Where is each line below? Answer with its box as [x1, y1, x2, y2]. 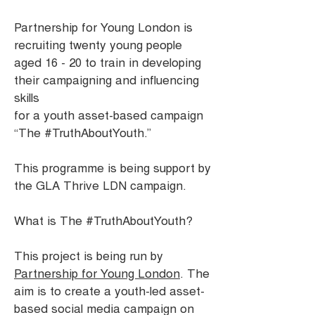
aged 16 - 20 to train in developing [14, 53, 201, 70]
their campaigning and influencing [14, 70, 199, 88]
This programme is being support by [14, 158, 211, 176]
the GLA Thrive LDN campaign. [14, 176, 186, 193]
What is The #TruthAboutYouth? [14, 211, 193, 229]
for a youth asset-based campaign [14, 105, 203, 123]
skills [14, 88, 39, 105]
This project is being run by [14, 246, 163, 264]
